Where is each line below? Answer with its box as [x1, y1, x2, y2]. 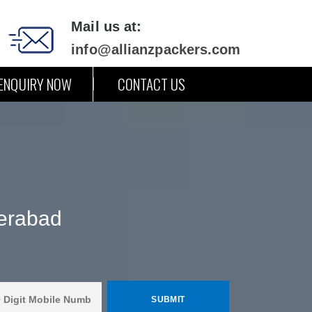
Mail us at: [71, 19, 142, 34]
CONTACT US [117, 73, 186, 95]
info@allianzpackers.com [71, 42, 241, 57]
